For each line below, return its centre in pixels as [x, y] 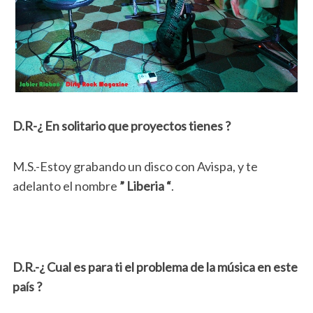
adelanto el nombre [66, 186]
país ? [27, 287]
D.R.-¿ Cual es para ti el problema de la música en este [155, 267]
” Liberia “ [145, 186]
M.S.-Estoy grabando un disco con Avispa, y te [135, 167]
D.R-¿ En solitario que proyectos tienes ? [121, 126]
